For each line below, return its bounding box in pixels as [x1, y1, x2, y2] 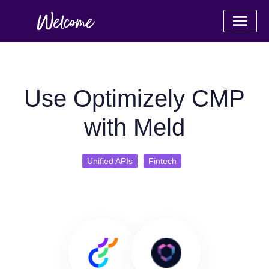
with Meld [84, 114, 185, 141]
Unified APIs [86, 156, 133, 166]
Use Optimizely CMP [24, 85, 245, 112]
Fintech [148, 156, 177, 166]
